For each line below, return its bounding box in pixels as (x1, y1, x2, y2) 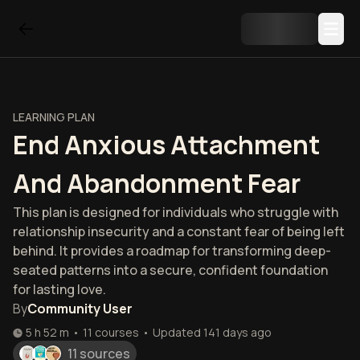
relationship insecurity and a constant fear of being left (13, 223, 345, 240)
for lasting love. (13, 280, 106, 298)
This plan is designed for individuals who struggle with (13, 203, 338, 221)
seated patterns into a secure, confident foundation (13, 261, 328, 279)
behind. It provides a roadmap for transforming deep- (13, 242, 331, 260)
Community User (27, 300, 133, 317)
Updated (153, 325, 201, 340)
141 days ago (203, 325, 272, 340)
